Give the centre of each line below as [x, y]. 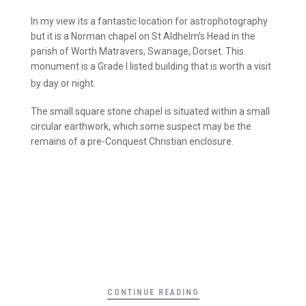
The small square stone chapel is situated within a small [150, 112]
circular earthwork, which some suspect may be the [141, 127]
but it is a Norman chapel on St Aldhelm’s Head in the [143, 36]
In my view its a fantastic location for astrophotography [149, 21]
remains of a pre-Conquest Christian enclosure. [132, 142]
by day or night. [63, 83]
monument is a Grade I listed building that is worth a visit [151, 66]
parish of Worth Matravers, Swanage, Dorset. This [137, 51]
